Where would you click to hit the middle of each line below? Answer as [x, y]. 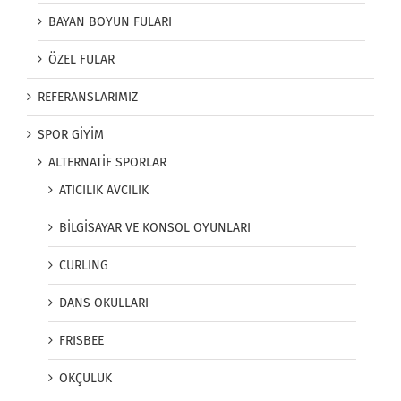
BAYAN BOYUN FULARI [110, 22]
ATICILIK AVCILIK [104, 191]
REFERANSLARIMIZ [88, 98]
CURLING [84, 266]
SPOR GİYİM [71, 135]
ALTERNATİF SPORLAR [107, 163]
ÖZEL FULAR [81, 60]
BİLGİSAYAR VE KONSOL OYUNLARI [155, 228]
